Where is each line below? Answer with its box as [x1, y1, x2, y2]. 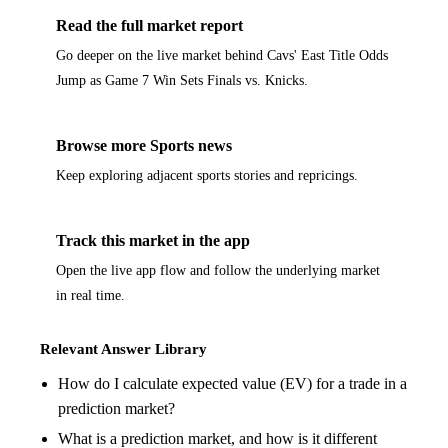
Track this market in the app [56, 231, 250, 249]
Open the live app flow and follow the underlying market [56, 261, 380, 278]
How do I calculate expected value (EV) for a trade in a [57, 374, 407, 392]
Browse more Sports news [56, 137, 232, 155]
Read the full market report [56, 17, 243, 35]
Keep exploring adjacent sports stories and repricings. [56, 167, 358, 184]
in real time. [56, 286, 125, 303]
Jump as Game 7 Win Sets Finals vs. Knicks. [56, 72, 308, 89]
